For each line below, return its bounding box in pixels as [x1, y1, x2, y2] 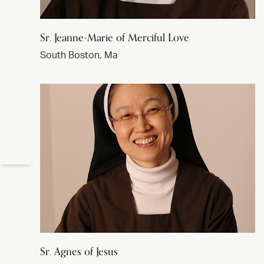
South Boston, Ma [40, 50, 118, 60]
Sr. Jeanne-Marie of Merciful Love [40, 28, 189, 47]
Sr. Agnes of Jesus [40, 242, 118, 260]
